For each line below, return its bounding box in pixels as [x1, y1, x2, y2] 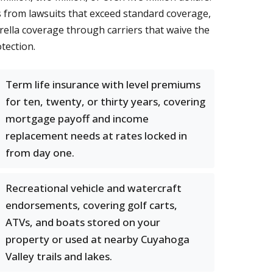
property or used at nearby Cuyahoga [5, 232, 190, 246]
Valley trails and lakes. [5, 249, 112, 263]
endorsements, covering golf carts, [5, 198, 177, 212]
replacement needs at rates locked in [5, 129, 187, 143]
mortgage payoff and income [5, 112, 149, 126]
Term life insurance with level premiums [5, 77, 200, 91]
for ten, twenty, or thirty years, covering [5, 94, 205, 108]
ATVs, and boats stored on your [5, 215, 160, 229]
